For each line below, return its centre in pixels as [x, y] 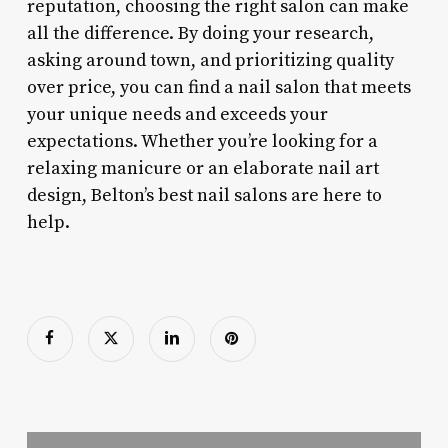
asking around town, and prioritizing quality [210, 60]
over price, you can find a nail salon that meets [218, 87]
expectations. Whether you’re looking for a [202, 141]
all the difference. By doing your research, [200, 33]
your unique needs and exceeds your [177, 114]
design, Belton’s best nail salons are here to [204, 195]
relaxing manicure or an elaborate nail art [202, 168]
